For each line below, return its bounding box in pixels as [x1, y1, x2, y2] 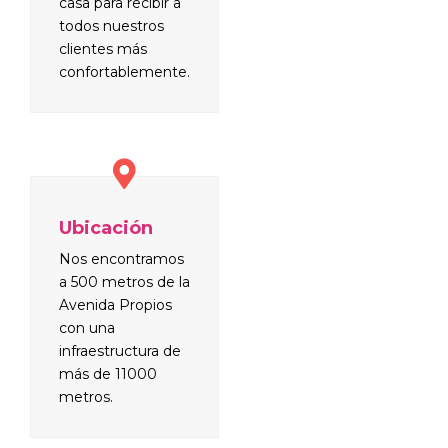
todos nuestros [59, 16, 164, 35]
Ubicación [59, 216, 153, 239]
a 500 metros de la [59, 272, 190, 291]
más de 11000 [59, 364, 157, 383]
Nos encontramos [59, 249, 184, 268]
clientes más [59, 39, 147, 58]
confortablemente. [59, 62, 190, 81]
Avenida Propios [59, 295, 172, 314]
